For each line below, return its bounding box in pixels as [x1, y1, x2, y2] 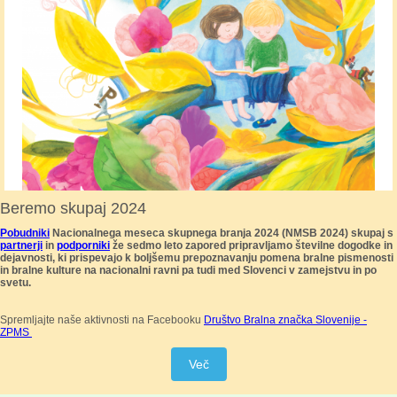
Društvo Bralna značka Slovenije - [204, 314, 367, 326]
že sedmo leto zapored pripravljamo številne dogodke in [110, 239, 393, 252]
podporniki [57, 239, 110, 252]
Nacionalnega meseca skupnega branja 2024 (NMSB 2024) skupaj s [50, 227, 393, 239]
